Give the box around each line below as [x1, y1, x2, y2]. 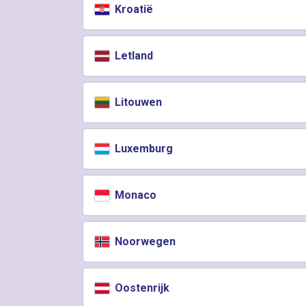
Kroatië [112, 3, 154, 16]
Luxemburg [112, 142, 173, 155]
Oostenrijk [112, 281, 170, 294]
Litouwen [112, 96, 163, 109]
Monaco [112, 189, 157, 201]
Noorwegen [112, 235, 176, 248]
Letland [112, 49, 154, 62]
